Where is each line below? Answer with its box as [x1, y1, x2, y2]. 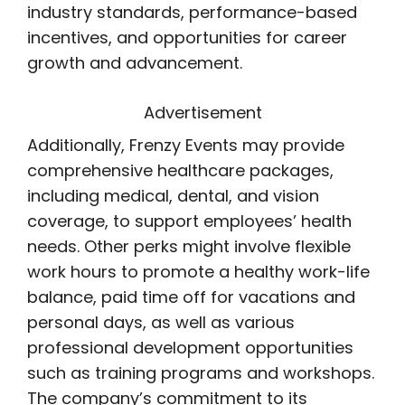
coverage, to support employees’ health [27, 210, 352, 232]
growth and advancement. [27, 52, 242, 74]
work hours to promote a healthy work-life [27, 260, 370, 283]
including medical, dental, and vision [27, 184, 319, 207]
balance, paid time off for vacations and [27, 286, 355, 308]
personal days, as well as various [27, 311, 295, 334]
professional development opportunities [27, 336, 353, 359]
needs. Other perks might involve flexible [27, 235, 351, 258]
